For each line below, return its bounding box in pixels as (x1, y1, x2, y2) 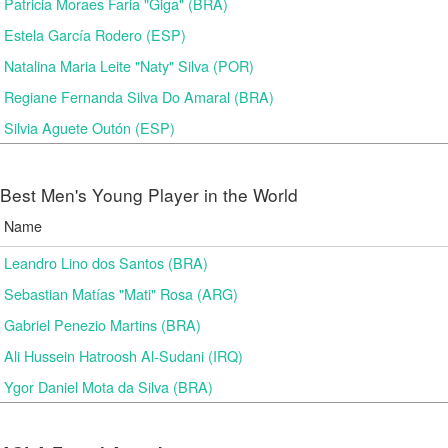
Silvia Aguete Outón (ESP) (4, 117, 175, 138)
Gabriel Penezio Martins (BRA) (4, 314, 201, 335)
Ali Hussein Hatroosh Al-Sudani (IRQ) (4, 345, 243, 366)
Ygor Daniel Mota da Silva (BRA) (4, 376, 213, 397)
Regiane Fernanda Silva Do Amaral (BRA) (4, 86, 274, 107)
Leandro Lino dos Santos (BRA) (4, 252, 208, 273)
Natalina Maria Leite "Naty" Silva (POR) (4, 55, 254, 76)
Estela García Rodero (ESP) (4, 24, 186, 45)
